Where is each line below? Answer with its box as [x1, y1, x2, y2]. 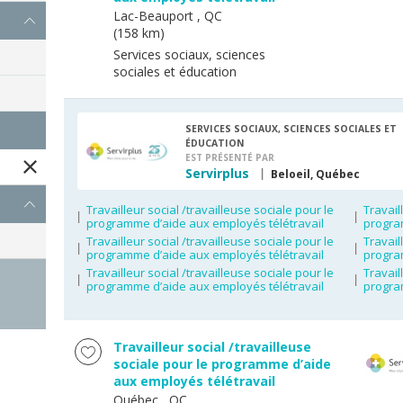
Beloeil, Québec [271, 166, 360, 182]
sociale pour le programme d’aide [113, 355, 331, 372]
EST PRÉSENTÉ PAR [185, 151, 274, 164]
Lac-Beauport [113, 7, 193, 24]
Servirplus [185, 165, 249, 182]
